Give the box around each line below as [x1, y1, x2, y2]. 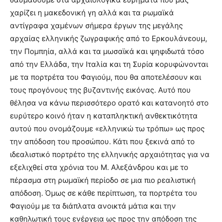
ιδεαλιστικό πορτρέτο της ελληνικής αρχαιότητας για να [10, 150, 210, 160]
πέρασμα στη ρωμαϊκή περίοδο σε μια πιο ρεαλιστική [10, 175, 196, 185]
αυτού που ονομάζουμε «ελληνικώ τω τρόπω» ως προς [10, 124, 205, 134]
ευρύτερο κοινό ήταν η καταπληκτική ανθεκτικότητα [10, 111, 198, 121]
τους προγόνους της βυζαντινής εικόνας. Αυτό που [10, 85, 191, 95]
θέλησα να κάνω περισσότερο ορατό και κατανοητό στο [10, 98, 209, 108]
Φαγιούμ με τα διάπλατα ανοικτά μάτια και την [10, 201, 176, 211]
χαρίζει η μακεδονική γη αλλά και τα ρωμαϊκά [10, 8, 174, 18]
